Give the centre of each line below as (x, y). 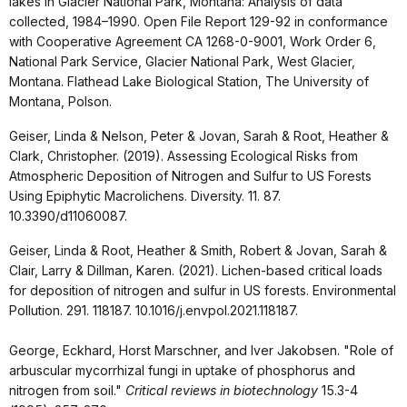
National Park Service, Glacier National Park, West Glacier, (182, 61)
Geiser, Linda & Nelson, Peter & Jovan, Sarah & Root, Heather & (199, 135)
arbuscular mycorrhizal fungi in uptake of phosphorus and (182, 370)
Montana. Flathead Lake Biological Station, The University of (189, 81)
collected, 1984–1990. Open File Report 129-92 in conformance (199, 21)
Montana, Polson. (60, 101)
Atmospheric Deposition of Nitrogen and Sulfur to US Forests (190, 175)
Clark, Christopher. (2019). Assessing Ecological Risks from (184, 155)
